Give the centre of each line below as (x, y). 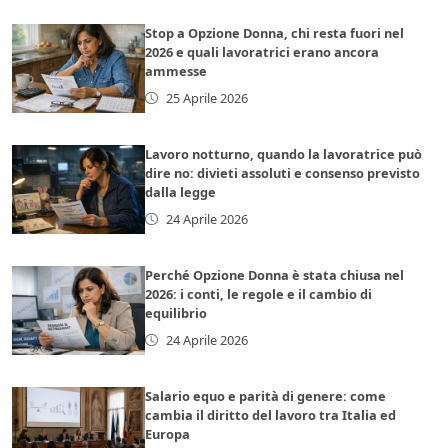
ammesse (176, 70)
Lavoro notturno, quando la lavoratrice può (284, 153)
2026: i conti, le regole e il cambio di (259, 293)
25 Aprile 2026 (206, 97)
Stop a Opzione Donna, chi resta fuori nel (275, 32)
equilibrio (176, 312)
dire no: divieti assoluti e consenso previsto (283, 172)
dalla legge (181, 191)
